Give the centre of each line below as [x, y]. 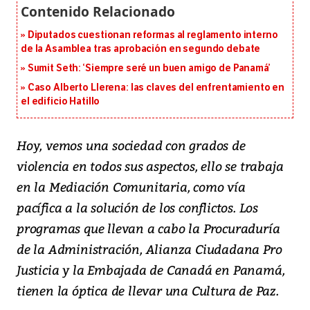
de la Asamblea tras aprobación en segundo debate [141, 49]
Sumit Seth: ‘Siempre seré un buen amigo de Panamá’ [149, 69]
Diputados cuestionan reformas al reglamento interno [153, 35]
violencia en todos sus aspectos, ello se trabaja [150, 166]
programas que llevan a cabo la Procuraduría [148, 228]
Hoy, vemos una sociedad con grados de [131, 145]
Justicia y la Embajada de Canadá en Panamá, [151, 270]
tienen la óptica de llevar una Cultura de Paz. [148, 291]
